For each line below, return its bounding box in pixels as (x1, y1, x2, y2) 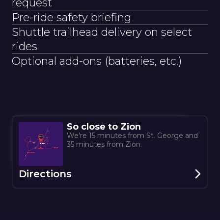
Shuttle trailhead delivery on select (12, 25, 192, 39)
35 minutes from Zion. (66, 140, 142, 149)
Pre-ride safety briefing (12, 10, 131, 24)
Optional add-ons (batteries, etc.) (12, 54, 182, 68)
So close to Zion (66, 121, 141, 132)
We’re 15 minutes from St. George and (66, 131, 198, 140)
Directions (18, 168, 72, 180)
